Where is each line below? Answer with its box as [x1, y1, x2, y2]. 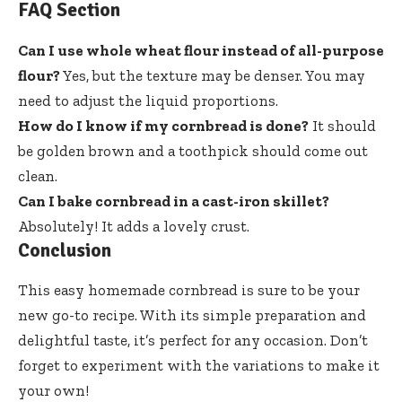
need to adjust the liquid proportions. [18, 91, 278, 109]
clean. [18, 166, 57, 185]
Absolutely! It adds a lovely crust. [18, 216, 249, 235]
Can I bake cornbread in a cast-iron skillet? [18, 191, 329, 210]
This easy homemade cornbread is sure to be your [18, 280, 360, 299]
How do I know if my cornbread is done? [18, 116, 309, 135]
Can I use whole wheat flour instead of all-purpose [18, 40, 384, 59]
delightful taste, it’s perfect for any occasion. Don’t [18, 330, 368, 349]
